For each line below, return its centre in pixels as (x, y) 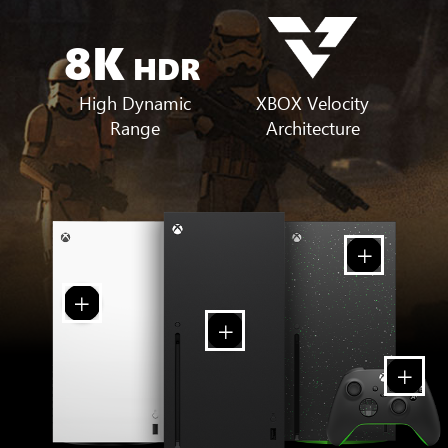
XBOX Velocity (313, 102)
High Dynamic (134, 103)
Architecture (312, 127)
